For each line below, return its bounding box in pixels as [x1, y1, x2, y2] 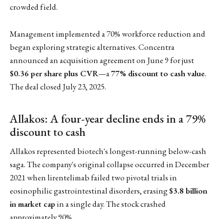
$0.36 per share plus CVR [10, 67, 98, 79]
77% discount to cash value [111, 67, 205, 79]
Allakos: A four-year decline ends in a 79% [10, 110, 206, 126]
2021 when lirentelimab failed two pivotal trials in [10, 172, 177, 183]
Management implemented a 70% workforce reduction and [10, 28, 205, 39]
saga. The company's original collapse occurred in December [10, 159, 209, 170]
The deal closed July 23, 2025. [10, 81, 106, 92]
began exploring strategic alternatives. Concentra [10, 41, 175, 52]
